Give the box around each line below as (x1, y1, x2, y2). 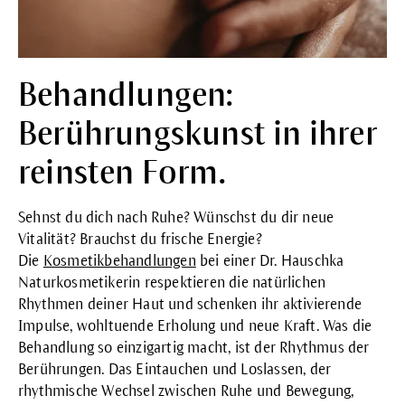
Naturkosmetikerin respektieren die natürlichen (18, 274, 326, 291)
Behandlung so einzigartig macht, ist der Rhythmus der (18, 339, 370, 356)
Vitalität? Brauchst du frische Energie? (18, 231, 262, 248)
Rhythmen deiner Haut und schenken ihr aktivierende (18, 296, 363, 313)
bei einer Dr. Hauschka (195, 252, 344, 269)
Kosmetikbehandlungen (42, 252, 196, 269)
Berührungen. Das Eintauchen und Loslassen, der (18, 361, 332, 378)
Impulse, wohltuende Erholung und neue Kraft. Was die (18, 317, 372, 334)
